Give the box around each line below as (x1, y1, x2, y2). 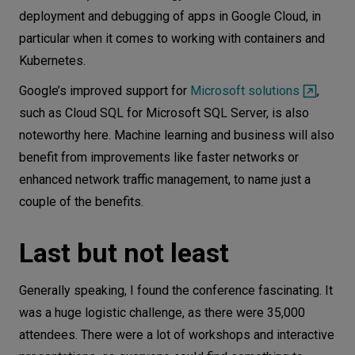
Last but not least (19, 237, 229, 269)
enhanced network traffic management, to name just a (19, 172, 311, 187)
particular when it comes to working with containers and (19, 31, 325, 46)
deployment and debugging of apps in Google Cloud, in (19, 9, 321, 24)
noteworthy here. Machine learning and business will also (19, 128, 334, 143)
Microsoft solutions (190, 83, 300, 98)
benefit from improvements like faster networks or (19, 150, 299, 165)
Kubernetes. (19, 53, 86, 68)
